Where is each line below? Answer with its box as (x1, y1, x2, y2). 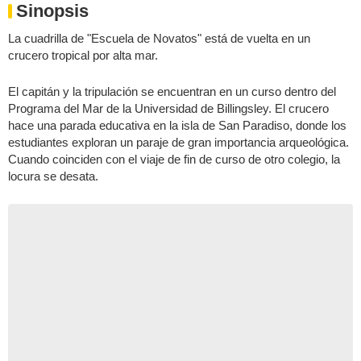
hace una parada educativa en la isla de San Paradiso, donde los (8, 118, 346, 132)
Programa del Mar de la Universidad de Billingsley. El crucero (8, 102, 329, 115)
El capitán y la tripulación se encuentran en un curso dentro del (8, 85, 336, 98)
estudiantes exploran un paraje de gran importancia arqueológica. (8, 135, 349, 149)
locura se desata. (8, 169, 98, 183)
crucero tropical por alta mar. (8, 48, 158, 62)
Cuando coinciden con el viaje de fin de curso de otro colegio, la (8, 152, 340, 166)
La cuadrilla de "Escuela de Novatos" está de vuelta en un (8, 31, 310, 45)
